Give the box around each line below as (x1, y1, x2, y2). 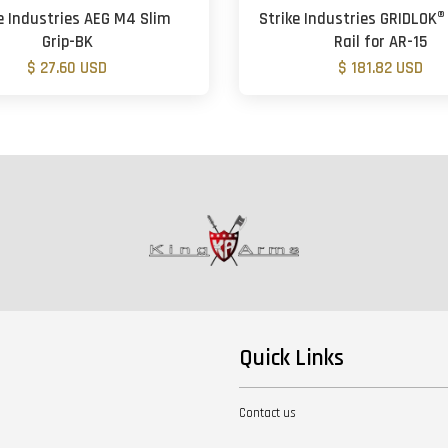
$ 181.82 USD (338, 57, 424, 79)
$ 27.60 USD (27, 57, 108, 79)
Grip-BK (41, 31, 93, 53)
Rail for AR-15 (334, 31, 428, 53)
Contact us (239, 404, 296, 421)
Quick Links (239, 343, 344, 373)
